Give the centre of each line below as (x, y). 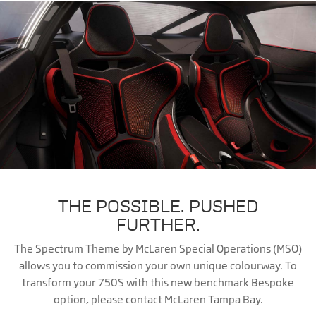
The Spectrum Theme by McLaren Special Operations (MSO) (158, 248)
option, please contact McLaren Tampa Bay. (158, 299)
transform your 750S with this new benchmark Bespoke (158, 282)
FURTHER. (158, 224)
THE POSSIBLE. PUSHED (158, 206)
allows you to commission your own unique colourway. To (158, 265)
